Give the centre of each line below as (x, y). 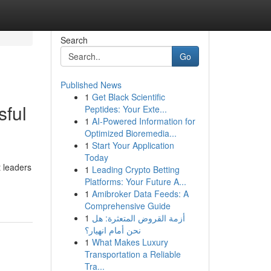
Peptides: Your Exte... (126, 109)
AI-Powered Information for (143, 121)
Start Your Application (133, 145)
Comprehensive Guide (127, 206)
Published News (91, 85)
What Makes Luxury (130, 242)
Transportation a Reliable (132, 254)
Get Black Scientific (128, 97)
